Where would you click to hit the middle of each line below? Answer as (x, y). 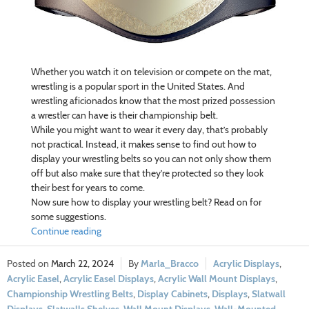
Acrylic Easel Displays (109, 279)
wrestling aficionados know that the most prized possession (153, 101)
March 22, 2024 (82, 264)
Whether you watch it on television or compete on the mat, (151, 72)
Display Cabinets (172, 294)
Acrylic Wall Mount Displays (217, 279)
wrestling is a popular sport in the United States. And (138, 87)
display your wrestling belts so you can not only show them (151, 159)
